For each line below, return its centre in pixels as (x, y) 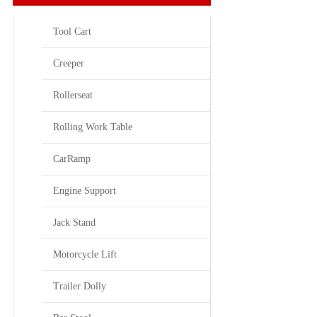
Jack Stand (74, 222)
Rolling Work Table (93, 127)
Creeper (69, 63)
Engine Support (85, 190)
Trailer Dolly (80, 286)
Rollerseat (73, 95)
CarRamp (72, 158)
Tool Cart (72, 31)
